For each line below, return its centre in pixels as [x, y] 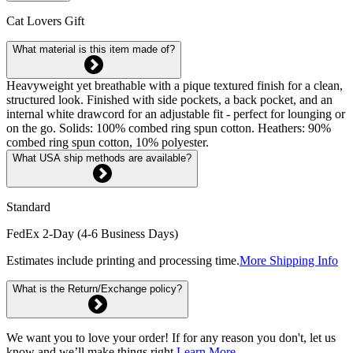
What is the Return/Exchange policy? [97, 288]
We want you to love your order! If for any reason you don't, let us [171, 337]
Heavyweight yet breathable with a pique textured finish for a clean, [175, 85]
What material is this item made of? [94, 49]
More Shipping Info [289, 260]
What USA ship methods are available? [102, 158]
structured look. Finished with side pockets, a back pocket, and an [169, 99]
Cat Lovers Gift [45, 20]
